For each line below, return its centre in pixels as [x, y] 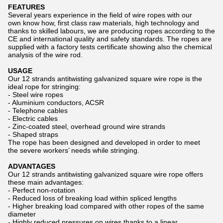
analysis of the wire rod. [45, 55]
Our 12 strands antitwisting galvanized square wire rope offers [106, 174]
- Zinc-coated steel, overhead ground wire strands [87, 126]
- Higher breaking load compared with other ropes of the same [106, 206]
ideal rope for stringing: [44, 87]
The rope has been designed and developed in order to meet [104, 142]
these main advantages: [46, 182]
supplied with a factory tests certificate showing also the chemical [110, 47]
